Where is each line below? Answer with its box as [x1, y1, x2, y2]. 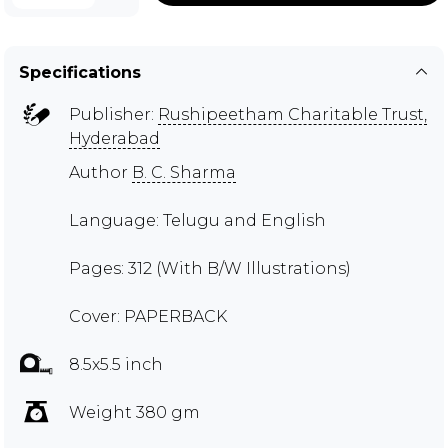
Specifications [19, 62, 141, 82]
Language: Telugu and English [69, 210, 326, 230]
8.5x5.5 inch [69, 354, 163, 374]
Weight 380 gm [69, 402, 200, 422]
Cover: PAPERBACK [69, 306, 227, 326]
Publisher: [69, 104, 158, 124]
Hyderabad [69, 128, 160, 148]
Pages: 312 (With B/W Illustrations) [69, 258, 351, 278]
